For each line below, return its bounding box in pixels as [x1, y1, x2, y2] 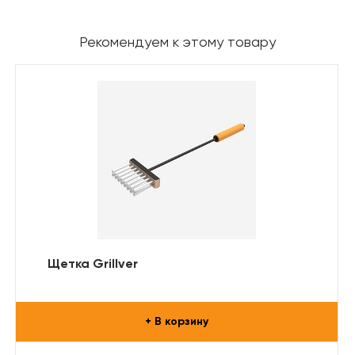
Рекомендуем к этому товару [79, 35, 276, 50]
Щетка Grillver [48, 258, 138, 271]
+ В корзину [145, 315, 208, 327]
